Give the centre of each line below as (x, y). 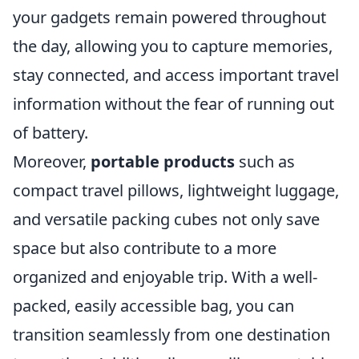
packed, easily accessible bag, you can (153, 306)
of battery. (50, 133)
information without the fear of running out (173, 104)
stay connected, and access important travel (176, 75)
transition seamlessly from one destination (171, 335)
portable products (163, 161)
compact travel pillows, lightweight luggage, (176, 190)
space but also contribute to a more (145, 248)
